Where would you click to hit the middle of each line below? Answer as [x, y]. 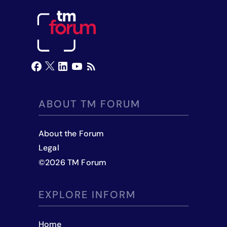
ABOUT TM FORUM [89, 104]
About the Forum [71, 133]
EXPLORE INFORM [87, 195]
